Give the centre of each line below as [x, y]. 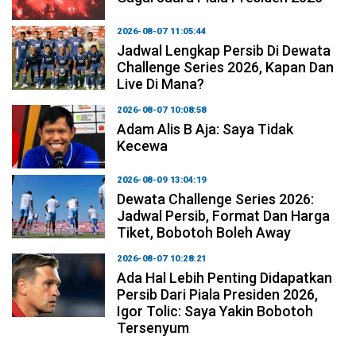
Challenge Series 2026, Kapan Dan [226, 67]
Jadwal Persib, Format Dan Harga [224, 215]
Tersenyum [153, 327]
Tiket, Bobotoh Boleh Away [204, 232]
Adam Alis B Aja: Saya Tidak [205, 129]
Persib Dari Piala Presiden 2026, [218, 294]
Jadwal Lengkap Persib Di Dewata [224, 50]
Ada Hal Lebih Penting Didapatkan [225, 277]
